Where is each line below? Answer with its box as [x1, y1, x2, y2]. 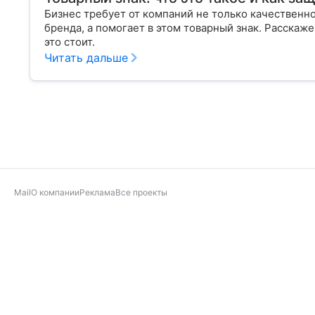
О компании [31, 186, 79, 198]
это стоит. [44, 34, 95, 49]
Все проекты [115, 186, 167, 198]
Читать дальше [44, 50, 128, 65]
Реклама [79, 186, 115, 198]
